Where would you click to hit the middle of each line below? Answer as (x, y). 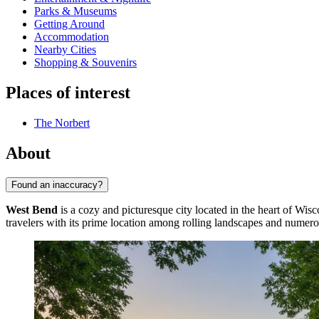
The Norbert (62, 123)
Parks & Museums (75, 11)
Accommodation (72, 37)
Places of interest (68, 93)
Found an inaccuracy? (57, 184)
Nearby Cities (65, 50)
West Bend (32, 209)
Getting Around (69, 24)
